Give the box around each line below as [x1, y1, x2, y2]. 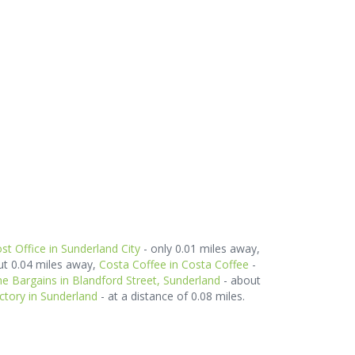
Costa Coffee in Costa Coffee [99, 257, 249, 272]
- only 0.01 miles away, [140, 241, 260, 256]
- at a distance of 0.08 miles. [97, 288, 245, 303]
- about [220, 273, 261, 288]
